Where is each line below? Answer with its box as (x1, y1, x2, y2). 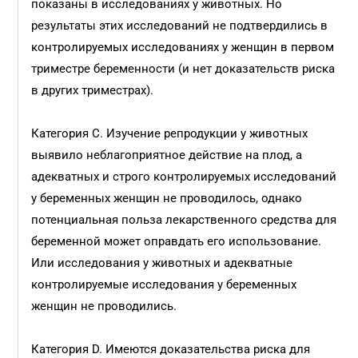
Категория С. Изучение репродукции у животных (31, 126, 308, 141)
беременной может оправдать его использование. (31, 234, 322, 249)
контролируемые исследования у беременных (31, 277, 297, 292)
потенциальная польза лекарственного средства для (31, 213, 337, 227)
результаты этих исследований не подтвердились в (31, 18, 328, 33)
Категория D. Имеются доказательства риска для (31, 342, 311, 356)
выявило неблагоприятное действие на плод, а (31, 148, 303, 162)
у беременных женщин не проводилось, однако (31, 191, 303, 205)
